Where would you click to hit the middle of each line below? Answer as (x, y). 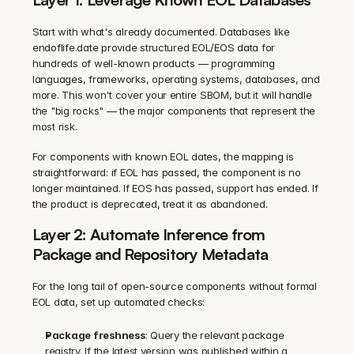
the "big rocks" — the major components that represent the (174, 111)
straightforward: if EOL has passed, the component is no (167, 173)
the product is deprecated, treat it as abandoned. (150, 204)
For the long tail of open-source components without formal (175, 286)
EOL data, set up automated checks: (119, 302)
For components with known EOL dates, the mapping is (163, 157)
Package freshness (95, 335)
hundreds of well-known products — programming (154, 64)
